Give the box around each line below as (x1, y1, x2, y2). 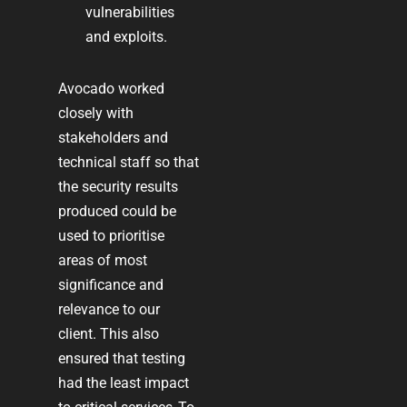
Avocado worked (58, 79, 165, 97)
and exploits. (85, 27, 168, 45)
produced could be (58, 202, 177, 220)
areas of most (58, 251, 148, 269)
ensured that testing (58, 349, 186, 367)
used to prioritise (58, 226, 165, 244)
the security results (58, 177, 179, 195)
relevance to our (58, 300, 161, 318)
